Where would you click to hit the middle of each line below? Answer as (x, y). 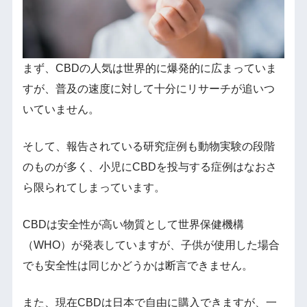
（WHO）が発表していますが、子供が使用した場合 (151, 245)
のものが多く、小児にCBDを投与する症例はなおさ (149, 167)
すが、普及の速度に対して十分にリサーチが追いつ (148, 89)
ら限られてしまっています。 (94, 188)
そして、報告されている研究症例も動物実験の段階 (148, 147)
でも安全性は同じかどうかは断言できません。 (137, 266)
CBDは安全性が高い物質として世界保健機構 (133, 225)
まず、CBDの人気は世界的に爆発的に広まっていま (149, 69)
